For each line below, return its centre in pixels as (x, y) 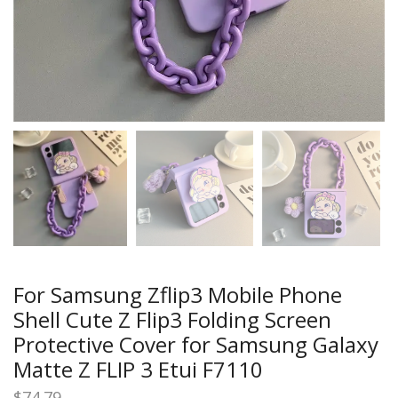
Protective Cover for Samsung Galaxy (196, 345)
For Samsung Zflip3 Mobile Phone (178, 295)
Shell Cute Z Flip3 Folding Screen (172, 320)
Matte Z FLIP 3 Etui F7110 (138, 370)
